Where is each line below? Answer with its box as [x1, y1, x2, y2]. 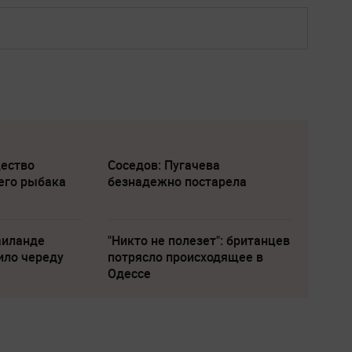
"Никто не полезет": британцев [107, 231, 290, 249]
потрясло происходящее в [107, 247, 263, 266]
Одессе [107, 264, 151, 282]
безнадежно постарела [107, 172, 247, 190]
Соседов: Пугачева [107, 156, 220, 174]
